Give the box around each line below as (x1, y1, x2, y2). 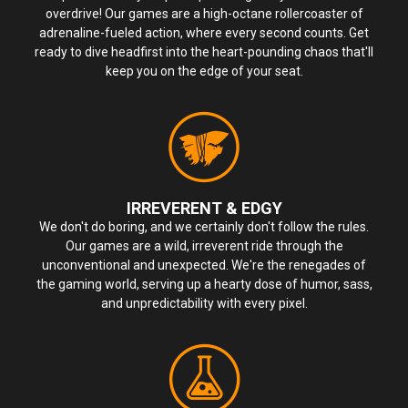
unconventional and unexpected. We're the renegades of (42, 257, 366, 272)
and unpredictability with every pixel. (100, 295, 308, 311)
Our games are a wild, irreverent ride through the (65, 238, 343, 253)
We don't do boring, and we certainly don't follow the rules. (39, 219, 369, 234)
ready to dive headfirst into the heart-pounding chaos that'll (35, 44, 373, 59)
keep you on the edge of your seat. (105, 63, 303, 78)
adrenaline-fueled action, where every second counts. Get (39, 25, 369, 40)
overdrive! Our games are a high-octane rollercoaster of (45, 5, 363, 21)
